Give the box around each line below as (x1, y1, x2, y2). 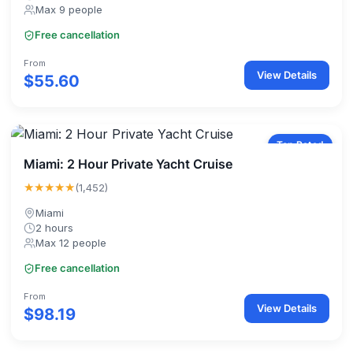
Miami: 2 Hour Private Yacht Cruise (24, 156, 232, 172)
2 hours (35, 221, 73, 234)
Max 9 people (35, 3, 102, 16)
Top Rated (277, 139, 324, 150)
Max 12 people (35, 236, 106, 249)
